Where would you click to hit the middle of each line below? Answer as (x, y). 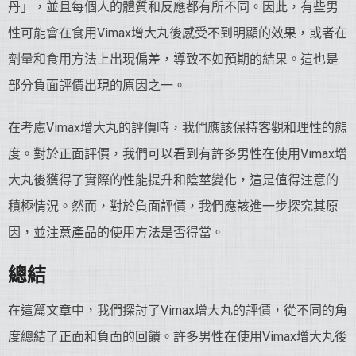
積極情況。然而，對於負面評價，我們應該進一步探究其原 (173, 206)
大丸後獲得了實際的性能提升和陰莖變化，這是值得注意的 (173, 180)
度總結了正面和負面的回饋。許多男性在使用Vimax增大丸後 (178, 337)
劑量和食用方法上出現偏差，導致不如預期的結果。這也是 (173, 59)
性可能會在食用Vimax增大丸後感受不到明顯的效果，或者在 (178, 33)
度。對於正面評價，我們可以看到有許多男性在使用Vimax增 (178, 154)
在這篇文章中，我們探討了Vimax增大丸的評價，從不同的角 (178, 310)
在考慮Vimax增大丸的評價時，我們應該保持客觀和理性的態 (178, 128)
